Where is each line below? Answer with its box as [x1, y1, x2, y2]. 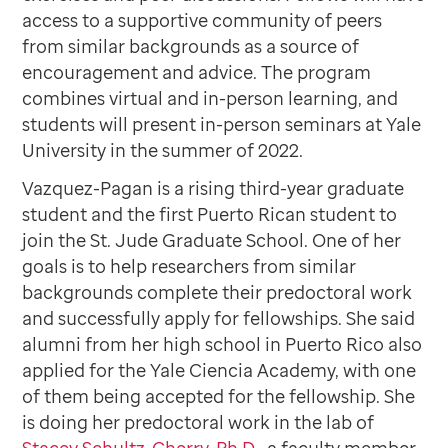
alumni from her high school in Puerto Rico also [22, 332, 423, 357]
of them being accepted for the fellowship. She [22, 384, 416, 409]
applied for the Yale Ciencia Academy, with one [22, 358, 417, 383]
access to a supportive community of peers [22, 8, 383, 33]
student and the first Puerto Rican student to [22, 202, 398, 227]
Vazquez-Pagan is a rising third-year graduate [22, 176, 405, 201]
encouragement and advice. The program [22, 60, 372, 85]
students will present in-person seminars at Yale [22, 112, 422, 137]
